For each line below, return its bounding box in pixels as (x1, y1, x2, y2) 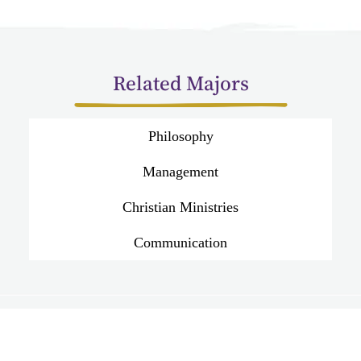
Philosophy (147, 128, 214, 145)
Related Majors (112, 69, 249, 98)
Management (143, 164, 218, 180)
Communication (134, 234, 227, 251)
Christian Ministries (122, 199, 239, 216)
